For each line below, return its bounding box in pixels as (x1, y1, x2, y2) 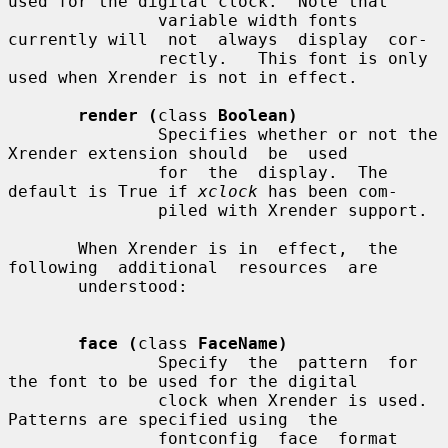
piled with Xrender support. (8, 200, 158, 220)
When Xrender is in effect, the (8, 238, 78, 258)
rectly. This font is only (8, 48, 158, 68)
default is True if (8, 181, 198, 201)
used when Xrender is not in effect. (8, 67, 358, 87)
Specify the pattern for (8, 352, 158, 372)
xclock (198, 181, 258, 201)
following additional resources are (8, 257, 378, 277)
